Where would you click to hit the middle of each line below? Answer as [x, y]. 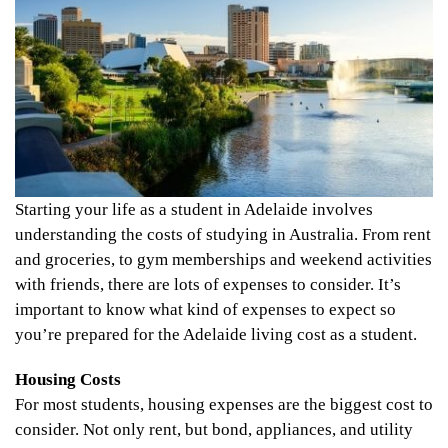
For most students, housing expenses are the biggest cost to [224, 405]
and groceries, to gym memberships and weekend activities [223, 259]
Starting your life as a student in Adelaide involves [194, 209]
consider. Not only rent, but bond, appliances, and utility [214, 430]
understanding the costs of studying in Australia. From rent [223, 234]
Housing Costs [68, 380]
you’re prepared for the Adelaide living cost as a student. [218, 334]
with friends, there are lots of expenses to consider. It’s [208, 284]
